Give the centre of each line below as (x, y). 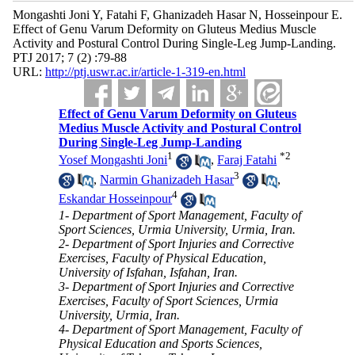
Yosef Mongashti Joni (113, 160)
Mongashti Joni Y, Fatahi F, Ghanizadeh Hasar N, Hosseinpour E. (177, 15)
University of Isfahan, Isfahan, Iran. (149, 272)
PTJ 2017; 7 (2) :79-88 (69, 57)
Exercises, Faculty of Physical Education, (163, 258)
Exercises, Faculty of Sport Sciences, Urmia (169, 300)
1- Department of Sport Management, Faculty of (180, 215)
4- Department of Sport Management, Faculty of (180, 329)
